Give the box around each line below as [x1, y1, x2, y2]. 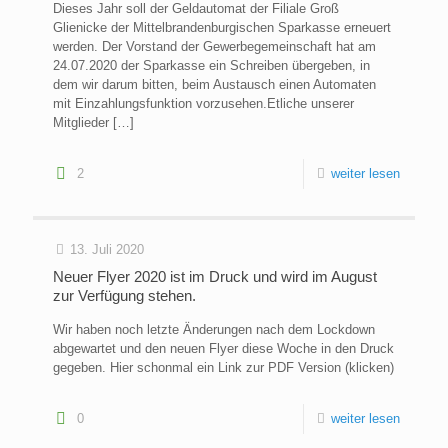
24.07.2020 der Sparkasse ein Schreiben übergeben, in [53, 58, 370, 74]
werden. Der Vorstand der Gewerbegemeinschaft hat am [53, 39, 376, 55]
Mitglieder [53, 115, 109, 131]
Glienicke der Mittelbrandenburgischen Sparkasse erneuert [53, 20, 391, 36]
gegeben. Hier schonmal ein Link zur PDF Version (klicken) [53, 360, 394, 376]
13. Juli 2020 [70, 242, 144, 258]
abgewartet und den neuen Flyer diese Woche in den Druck [53, 341, 394, 357]
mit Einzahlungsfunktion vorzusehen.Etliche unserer [53, 96, 354, 112]
